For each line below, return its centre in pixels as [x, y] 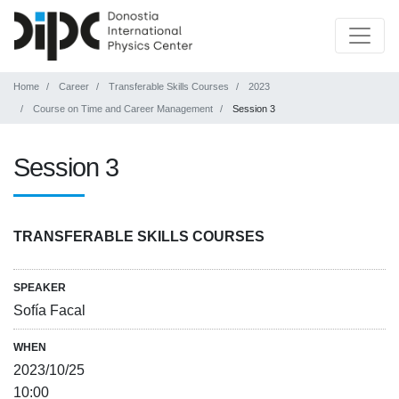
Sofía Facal [49, 310]
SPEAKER [40, 287]
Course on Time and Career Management [123, 108]
